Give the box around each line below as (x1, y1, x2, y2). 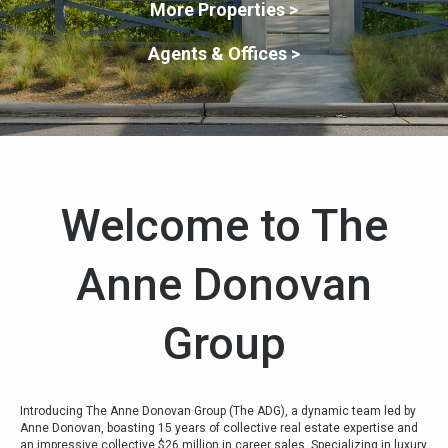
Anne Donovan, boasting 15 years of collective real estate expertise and (20, 421, 418, 435)
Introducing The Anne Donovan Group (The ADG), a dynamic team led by (20, 404, 416, 418)
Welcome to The (60, 199, 388, 252)
